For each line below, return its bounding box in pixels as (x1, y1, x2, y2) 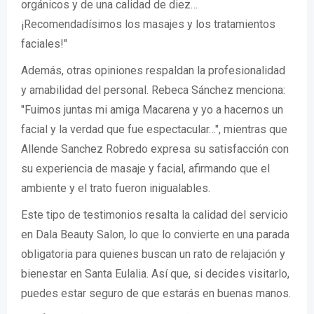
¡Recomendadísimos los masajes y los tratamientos (21, 18, 275, 32)
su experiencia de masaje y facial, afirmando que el (21, 162, 270, 176)
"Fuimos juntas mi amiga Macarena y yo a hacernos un (21, 103, 283, 117)
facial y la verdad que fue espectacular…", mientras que (21, 123, 287, 137)
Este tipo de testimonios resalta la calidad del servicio (21, 208, 288, 222)
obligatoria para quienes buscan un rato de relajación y (21, 247, 285, 261)
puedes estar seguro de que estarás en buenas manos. (21, 287, 291, 301)
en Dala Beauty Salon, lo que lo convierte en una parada (21, 228, 289, 242)
